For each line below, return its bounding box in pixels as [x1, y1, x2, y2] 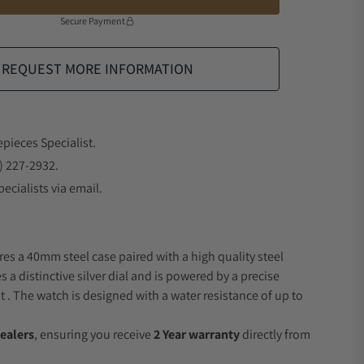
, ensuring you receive [34, 326, 154, 343]
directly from [240, 326, 310, 343]
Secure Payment [60, 15, 125, 27]
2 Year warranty [154, 326, 240, 343]
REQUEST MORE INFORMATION [2, 59, 193, 78]
